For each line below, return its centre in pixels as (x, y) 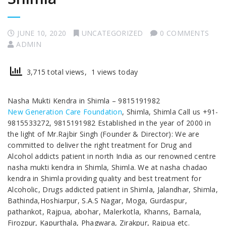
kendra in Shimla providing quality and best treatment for (105, 179)
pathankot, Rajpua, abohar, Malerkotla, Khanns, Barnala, (105, 212)
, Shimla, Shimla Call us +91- (170, 112)
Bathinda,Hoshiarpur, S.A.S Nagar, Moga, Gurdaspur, (97, 201)
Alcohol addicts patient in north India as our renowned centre (112, 156)
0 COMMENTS (185, 33)
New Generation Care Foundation (65, 112)
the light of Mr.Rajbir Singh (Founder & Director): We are (104, 134)
